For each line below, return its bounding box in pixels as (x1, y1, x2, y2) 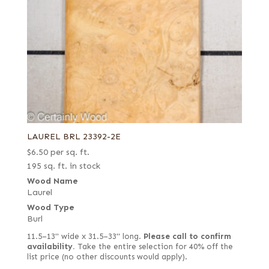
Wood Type (26, 202, 74, 213)
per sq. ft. (50, 147, 89, 157)
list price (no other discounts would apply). (26, 252, 187, 262)
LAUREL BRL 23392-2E (26, 131, 121, 142)
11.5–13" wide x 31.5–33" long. (26, 231, 144, 241)
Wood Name (26, 175, 78, 186)
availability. (26, 241, 75, 252)
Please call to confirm (143, 231, 231, 241)
